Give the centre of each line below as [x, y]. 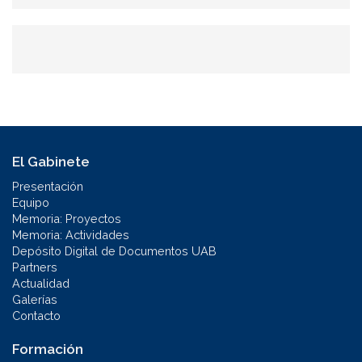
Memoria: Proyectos [67, 218]
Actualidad [41, 283]
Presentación [48, 186]
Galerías [35, 299]
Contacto [36, 315]
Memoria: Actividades [71, 234]
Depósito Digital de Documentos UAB [114, 250]
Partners [35, 267]
